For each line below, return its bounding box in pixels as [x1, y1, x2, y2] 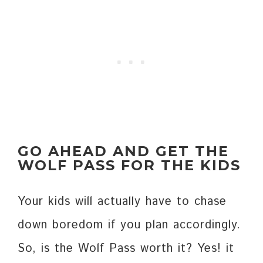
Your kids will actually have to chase [18, 193, 227, 210]
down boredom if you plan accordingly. [18, 216, 241, 234]
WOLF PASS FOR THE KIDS [18, 156, 241, 174]
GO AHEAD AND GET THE [18, 142, 229, 160]
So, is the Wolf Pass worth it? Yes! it [18, 240, 234, 257]
